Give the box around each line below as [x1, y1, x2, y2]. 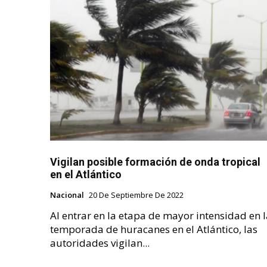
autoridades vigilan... [50, 236, 150, 250]
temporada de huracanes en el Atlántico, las [50, 222, 257, 237]
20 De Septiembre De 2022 [89, 190, 184, 201]
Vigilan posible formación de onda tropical [50, 156, 260, 169]
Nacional [50, 190, 84, 201]
